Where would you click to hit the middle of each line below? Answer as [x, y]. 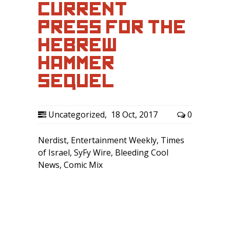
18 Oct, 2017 [133, 114]
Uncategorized [76, 114]
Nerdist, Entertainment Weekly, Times [111, 140]
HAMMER [76, 63]
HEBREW [78, 45]
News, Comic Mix [70, 165]
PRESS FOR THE [112, 27]
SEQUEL [76, 81]
